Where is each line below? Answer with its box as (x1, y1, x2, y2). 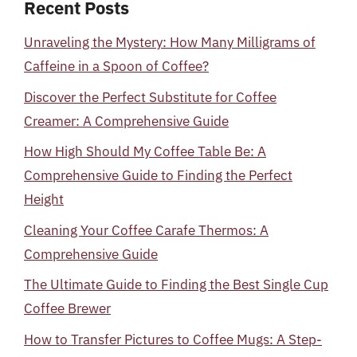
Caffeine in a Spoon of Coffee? (24, 57, 209, 75)
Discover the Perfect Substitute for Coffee (24, 88, 277, 106)
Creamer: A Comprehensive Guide (24, 112, 229, 130)
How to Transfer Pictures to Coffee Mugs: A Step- (24, 330, 322, 348)
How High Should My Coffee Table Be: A (24, 143, 266, 160)
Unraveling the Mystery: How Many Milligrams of (24, 33, 316, 51)
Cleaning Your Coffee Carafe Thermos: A (24, 221, 269, 239)
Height (24, 190, 64, 208)
